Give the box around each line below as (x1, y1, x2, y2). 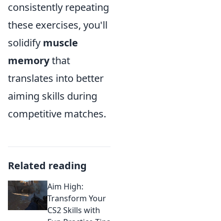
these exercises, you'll (8, 18, 108, 32)
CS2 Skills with (47, 205, 100, 216)
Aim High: (47, 181, 83, 192)
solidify (8, 36, 43, 49)
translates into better (8, 72, 104, 85)
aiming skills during (8, 89, 97, 103)
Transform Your (47, 193, 106, 204)
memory (8, 54, 49, 67)
